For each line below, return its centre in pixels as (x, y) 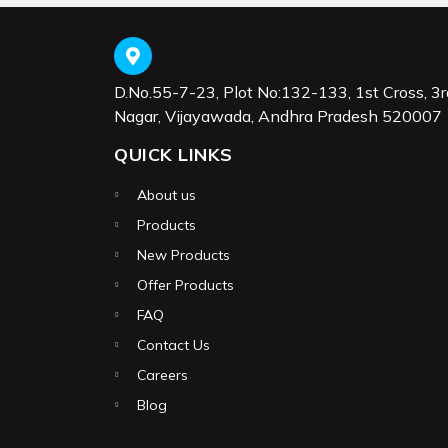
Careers (162, 374)
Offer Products (185, 284)
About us (166, 194)
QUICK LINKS (173, 154)
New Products (183, 254)
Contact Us (173, 344)
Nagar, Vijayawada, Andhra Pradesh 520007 (278, 115)
